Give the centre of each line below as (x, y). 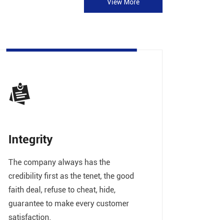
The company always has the (59, 162)
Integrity (30, 139)
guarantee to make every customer (69, 203)
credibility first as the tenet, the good (71, 175)
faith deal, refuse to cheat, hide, (62, 189)
